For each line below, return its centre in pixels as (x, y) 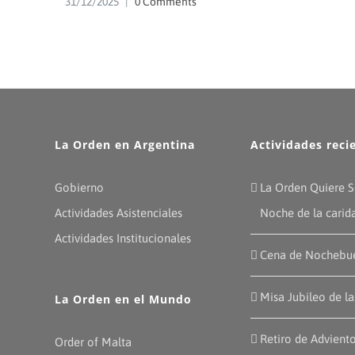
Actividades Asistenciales (118, 213)
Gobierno (79, 188)
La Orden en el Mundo (123, 300)
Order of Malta (93, 342)
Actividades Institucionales (122, 239)
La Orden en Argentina (124, 145)
